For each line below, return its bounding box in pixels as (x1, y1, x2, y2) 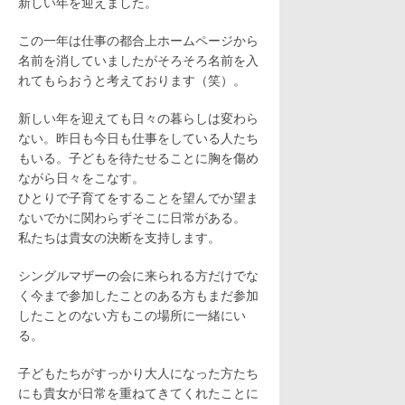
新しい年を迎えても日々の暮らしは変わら (18, 108, 259, 127)
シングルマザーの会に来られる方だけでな (18, 265, 259, 284)
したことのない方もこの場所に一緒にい (18, 305, 246, 324)
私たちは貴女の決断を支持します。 (18, 227, 221, 246)
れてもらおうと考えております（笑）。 (18, 70, 246, 89)
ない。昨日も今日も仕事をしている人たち (18, 127, 259, 146)
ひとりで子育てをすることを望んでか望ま (18, 187, 259, 206)
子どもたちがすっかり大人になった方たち (18, 363, 259, 381)
